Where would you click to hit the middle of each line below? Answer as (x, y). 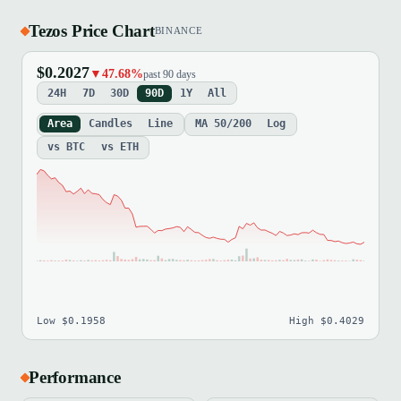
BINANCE (179, 31)
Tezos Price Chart (92, 30)
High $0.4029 (327, 320)
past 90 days (170, 75)
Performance (75, 377)
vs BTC (67, 147)
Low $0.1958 (71, 320)
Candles (110, 124)
